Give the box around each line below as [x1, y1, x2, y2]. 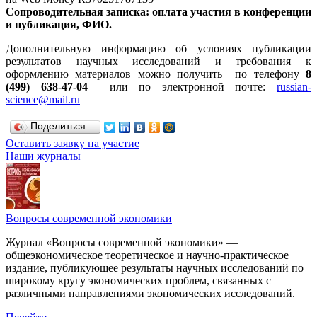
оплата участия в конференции [152, 5, 311, 18]
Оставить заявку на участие [6, 137, 139, 149]
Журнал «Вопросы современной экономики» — [6, 236, 238, 248]
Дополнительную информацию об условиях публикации [6, 42, 311, 54]
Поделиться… [30, 120, 96, 132]
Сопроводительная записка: [6, 5, 152, 18]
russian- [277, 80, 312, 93]
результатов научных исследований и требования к [6, 54, 311, 67]
